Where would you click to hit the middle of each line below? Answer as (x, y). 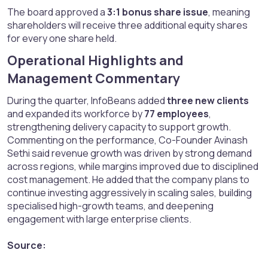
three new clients (208, 101)
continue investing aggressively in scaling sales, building (130, 193)
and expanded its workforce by (76, 114)
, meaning (229, 12)
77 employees (176, 114)
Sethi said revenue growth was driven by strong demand (130, 153)
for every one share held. (62, 39)
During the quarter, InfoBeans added (87, 101)
